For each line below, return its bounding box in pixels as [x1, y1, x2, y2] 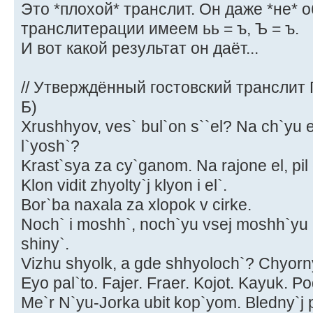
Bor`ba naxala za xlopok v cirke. [21, 195, 252, 214]
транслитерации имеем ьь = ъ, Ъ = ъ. [21, 19, 299, 38]
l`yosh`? [21, 136, 80, 155]
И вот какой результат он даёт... [21, 38, 259, 57]
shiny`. [21, 234, 69, 253]
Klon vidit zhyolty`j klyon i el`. [21, 175, 227, 194]
